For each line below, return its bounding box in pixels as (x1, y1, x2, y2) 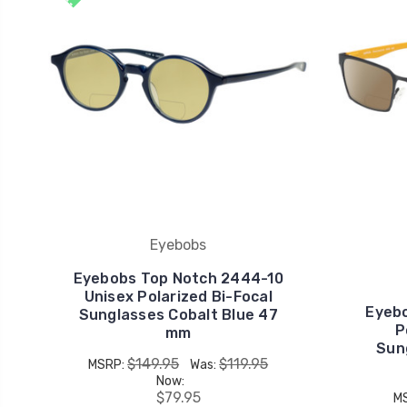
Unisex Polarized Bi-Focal (84, 288, 273, 305)
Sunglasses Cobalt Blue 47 (78, 306, 278, 323)
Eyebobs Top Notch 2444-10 (73, 270, 283, 287)
